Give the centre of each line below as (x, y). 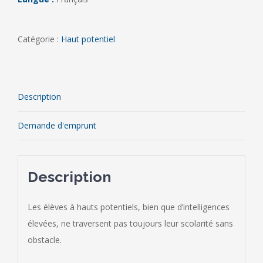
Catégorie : (39, 39)
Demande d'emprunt (57, 125)
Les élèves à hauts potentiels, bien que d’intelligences (128, 207)
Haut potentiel (88, 39)
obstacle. (44, 240)
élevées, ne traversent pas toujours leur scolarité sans (130, 223)
